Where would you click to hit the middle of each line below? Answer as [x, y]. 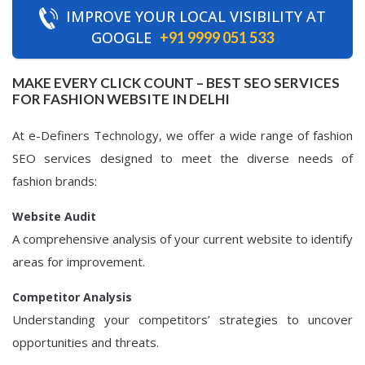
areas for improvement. [79, 262]
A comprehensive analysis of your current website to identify [182, 239]
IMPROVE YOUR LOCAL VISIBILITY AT [196, 17]
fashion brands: [55, 181]
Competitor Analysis [72, 297]
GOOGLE [121, 37]
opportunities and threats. [86, 342]
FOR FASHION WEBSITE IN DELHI [121, 99]
